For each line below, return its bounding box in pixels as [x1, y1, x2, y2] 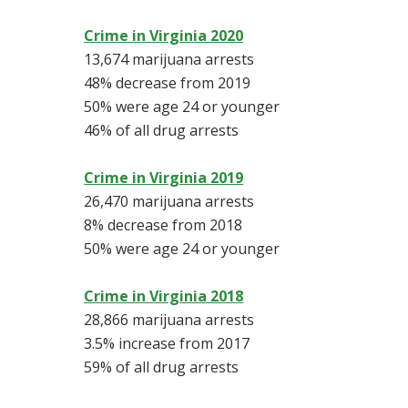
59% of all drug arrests [84, 357, 240, 378]
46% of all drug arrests [84, 120, 240, 141]
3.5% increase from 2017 [84, 333, 250, 354]
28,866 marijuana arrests [84, 310, 255, 331]
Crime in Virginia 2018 [84, 286, 244, 307]
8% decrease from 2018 [84, 215, 243, 236]
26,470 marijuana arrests [84, 191, 255, 212]
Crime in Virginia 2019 [84, 168, 244, 189]
